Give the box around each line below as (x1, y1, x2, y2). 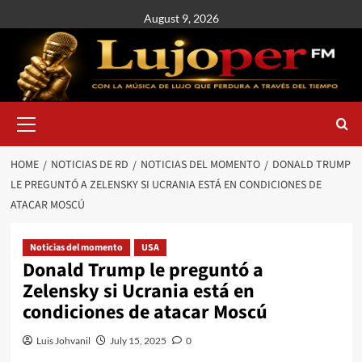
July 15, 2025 (109, 335, 166, 347)
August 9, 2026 (143, 11, 219, 25)
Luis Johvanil (36, 335, 90, 347)
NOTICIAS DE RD (50, 157, 128, 173)
